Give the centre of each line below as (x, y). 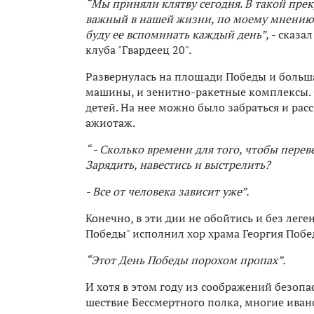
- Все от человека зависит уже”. (167, 191)
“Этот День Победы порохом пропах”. (185, 260)
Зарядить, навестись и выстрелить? (178, 164)
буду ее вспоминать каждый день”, (178, 34)
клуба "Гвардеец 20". (138, 49)
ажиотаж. (111, 122)
